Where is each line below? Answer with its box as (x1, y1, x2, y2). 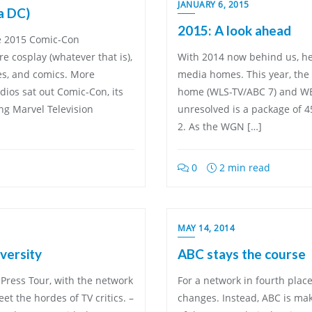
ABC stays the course (178, 246, 306, 262)
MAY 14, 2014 (178, 222, 235, 234)
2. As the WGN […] (178, 120, 262, 133)
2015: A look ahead (178, 22, 291, 38)
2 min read (217, 161, 270, 174)
